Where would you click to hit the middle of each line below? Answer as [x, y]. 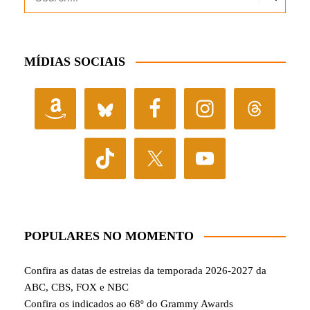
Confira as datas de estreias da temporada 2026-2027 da [145, 270]
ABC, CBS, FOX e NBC [76, 287]
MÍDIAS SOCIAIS [75, 61]
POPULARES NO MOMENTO [109, 236]
